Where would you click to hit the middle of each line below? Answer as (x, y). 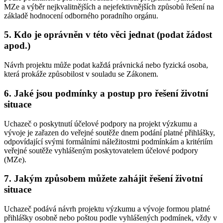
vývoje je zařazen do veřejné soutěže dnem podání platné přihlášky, (110, 132)
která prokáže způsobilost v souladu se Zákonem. (81, 74)
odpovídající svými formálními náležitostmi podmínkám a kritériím (108, 141)
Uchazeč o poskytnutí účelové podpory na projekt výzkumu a (101, 123)
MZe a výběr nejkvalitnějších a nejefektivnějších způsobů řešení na (109, 6)
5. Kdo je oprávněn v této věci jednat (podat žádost (108, 35)
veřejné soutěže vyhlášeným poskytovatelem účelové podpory (101, 150)
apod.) (17, 46)
